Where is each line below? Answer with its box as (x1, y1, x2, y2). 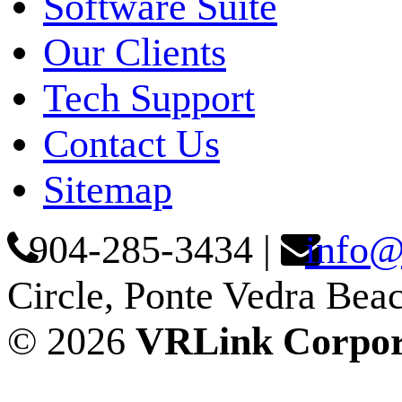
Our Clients (43, 30, 226, 74)
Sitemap (43, 167, 172, 212)
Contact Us (43, 121, 220, 166)
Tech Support (43, 75, 255, 120)
